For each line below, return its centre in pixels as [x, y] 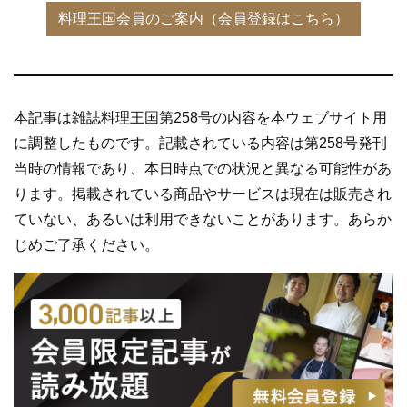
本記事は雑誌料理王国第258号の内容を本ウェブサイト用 [200, 117]
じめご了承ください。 [86, 244]
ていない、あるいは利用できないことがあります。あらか [203, 219]
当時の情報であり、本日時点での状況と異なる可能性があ [203, 168]
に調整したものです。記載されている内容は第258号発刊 [200, 143]
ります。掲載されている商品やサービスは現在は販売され [203, 194]
